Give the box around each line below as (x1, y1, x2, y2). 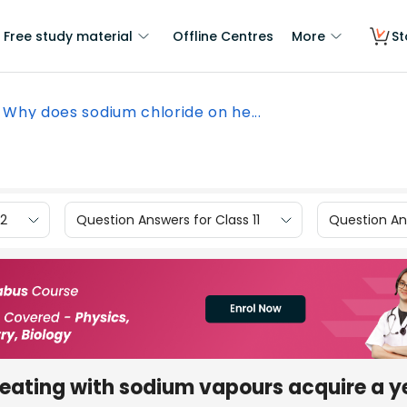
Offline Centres (173, 27, 273, 45)
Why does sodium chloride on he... (3, 102, 262, 123)
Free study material (4, 27, 133, 45)
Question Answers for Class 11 (76, 210, 260, 229)
